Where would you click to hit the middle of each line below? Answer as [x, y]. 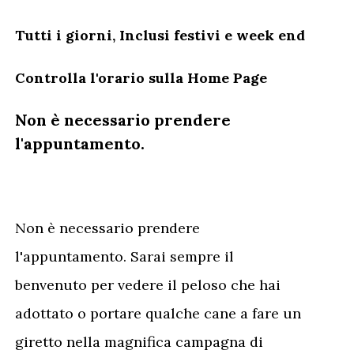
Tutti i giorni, [68, 35]
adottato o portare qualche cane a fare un [158, 313]
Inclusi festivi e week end [213, 35]
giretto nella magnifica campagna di [139, 342]
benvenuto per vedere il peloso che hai [148, 285]
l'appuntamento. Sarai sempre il [125, 256]
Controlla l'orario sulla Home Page [141, 78]
